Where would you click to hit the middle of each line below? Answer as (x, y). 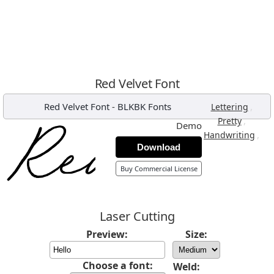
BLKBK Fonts (144, 106)
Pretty (229, 121)
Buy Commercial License (159, 168)
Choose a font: (117, 265)
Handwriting (229, 135)
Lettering (229, 107)
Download (159, 147)
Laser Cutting (137, 216)
